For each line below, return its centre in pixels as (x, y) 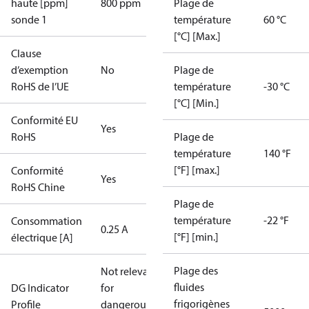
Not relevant (129, 271)
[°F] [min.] (196, 237)
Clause (26, 53)
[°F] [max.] (197, 170)
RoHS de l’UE (40, 86)
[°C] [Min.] (197, 103)
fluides (189, 287)
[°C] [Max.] (197, 36)
